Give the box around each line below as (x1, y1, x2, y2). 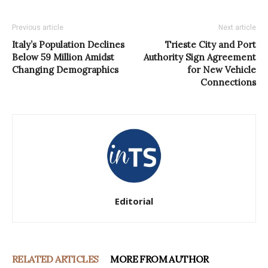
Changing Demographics (12, 63, 118, 75)
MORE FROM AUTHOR (110, 252, 209, 265)
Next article (218, 23, 256, 32)
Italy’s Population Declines (12, 38, 124, 50)
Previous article (12, 23, 63, 32)
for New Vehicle (187, 63, 256, 75)
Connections (200, 76, 256, 88)
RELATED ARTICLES (12, 252, 99, 265)
